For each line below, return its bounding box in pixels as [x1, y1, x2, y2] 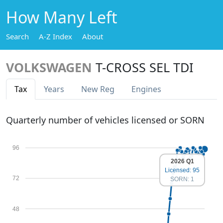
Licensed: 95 [165, 166, 200, 174]
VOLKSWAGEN [6, 59, 92, 76]
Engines [131, 84, 161, 95]
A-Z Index [39, 31, 72, 41]
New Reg [81, 84, 114, 95]
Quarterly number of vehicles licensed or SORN [6, 114, 205, 126]
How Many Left [6, 6, 117, 28]
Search [6, 31, 29, 41]
